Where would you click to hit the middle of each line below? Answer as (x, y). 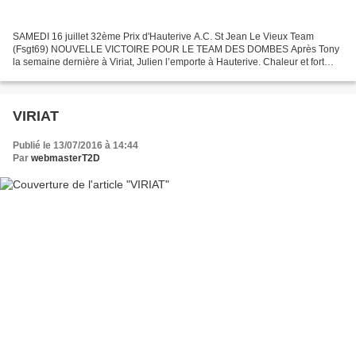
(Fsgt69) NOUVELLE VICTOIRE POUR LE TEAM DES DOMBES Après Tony (176, 50)
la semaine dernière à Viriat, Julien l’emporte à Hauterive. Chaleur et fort (168, 62)
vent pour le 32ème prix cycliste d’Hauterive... (110, 75)
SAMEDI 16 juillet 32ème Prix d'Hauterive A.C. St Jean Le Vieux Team (163, 37)
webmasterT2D (66, 159)
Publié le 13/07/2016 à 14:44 (75, 146)
